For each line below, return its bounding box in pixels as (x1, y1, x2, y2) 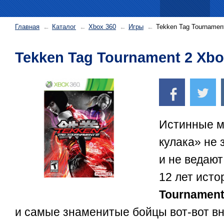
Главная (15, 23, 39, 30)
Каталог (52, 23, 76, 30)
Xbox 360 (88, 23, 116, 30)
